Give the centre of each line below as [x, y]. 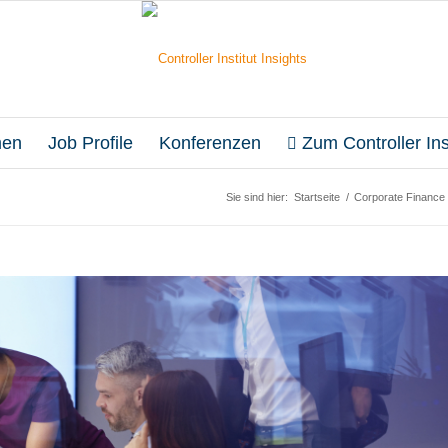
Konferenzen [210, 143]
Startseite [317, 197]
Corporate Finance [399, 197]
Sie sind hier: [257, 197]
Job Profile [91, 143]
